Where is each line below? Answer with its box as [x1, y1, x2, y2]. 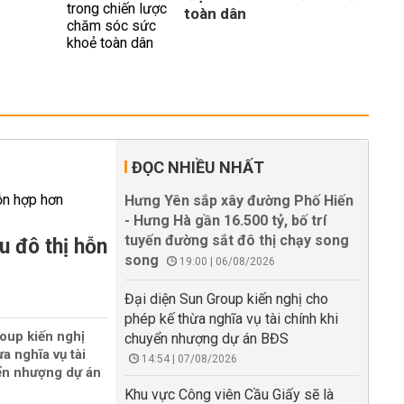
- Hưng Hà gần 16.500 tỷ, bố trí [124, 212, 326, 229]
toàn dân [184, 5, 246, 23]
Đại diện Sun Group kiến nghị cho [124, 290, 328, 308]
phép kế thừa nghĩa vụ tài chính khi [124, 310, 338, 327]
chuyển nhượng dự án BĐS [124, 330, 289, 347]
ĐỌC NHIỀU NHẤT [132, 158, 264, 177]
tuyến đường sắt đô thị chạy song [124, 232, 349, 249]
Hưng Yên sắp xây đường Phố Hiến [124, 192, 353, 209]
